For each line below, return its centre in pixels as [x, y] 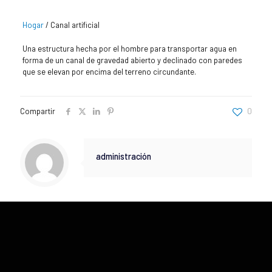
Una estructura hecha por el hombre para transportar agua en [129, 48]
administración [124, 156]
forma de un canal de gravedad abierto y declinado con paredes [132, 60]
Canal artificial [75, 25]
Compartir [38, 111]
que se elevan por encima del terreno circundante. [109, 71]
